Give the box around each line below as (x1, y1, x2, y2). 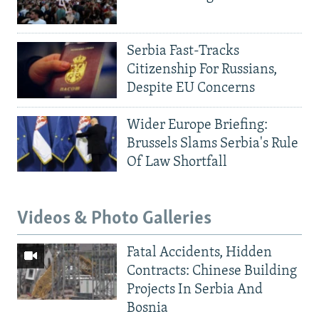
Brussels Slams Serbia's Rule (127, 136, 298, 151)
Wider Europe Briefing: (127, 117, 268, 132)
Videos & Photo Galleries (17, 209, 211, 229)
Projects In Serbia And (127, 282, 263, 297)
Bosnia (127, 300, 168, 315)
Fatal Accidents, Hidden (127, 245, 272, 260)
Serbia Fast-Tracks (127, 43, 239, 58)
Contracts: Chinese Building (127, 263, 297, 278)
